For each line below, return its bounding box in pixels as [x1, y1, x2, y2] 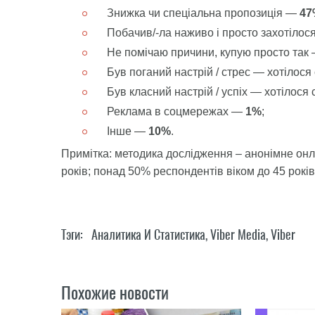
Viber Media [210, 226, 266, 243]
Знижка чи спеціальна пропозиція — [107, 7, 300, 19]
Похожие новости [61, 281, 169, 304]
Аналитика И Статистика [91, 226, 205, 243]
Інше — [107, 125, 148, 137]
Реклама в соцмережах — [107, 105, 245, 117]
